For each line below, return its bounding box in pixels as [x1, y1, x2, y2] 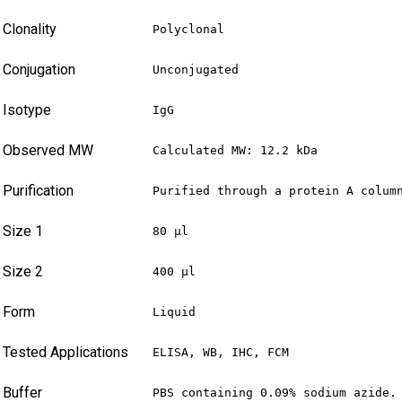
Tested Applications [3, 344, 128, 362]
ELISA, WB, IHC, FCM [153, 345, 289, 360]
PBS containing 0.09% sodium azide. [153, 386, 397, 400]
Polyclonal [153, 22, 224, 37]
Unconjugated [153, 63, 239, 77]
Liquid [153, 305, 196, 319]
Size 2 [3, 263, 43, 281]
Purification [3, 182, 74, 200]
